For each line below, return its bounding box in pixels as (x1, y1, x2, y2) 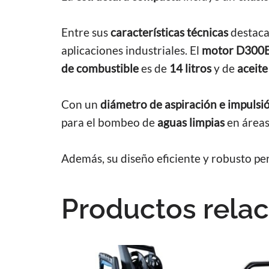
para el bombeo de (61, 115, 157, 129)
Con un (61, 97, 100, 111)
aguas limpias (157, 115, 225, 129)
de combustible (61, 61, 139, 75)
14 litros (169, 61, 211, 75)
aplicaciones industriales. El (61, 43, 202, 57)
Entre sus (61, 25, 110, 39)
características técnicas (110, 25, 228, 39)
